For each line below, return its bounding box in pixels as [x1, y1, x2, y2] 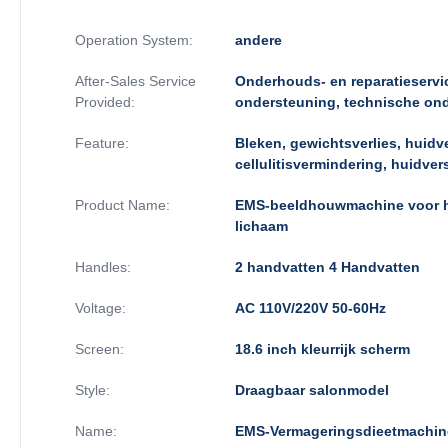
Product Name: [75, 196, 170, 213]
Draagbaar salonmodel [235, 381, 389, 398]
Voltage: [75, 299, 126, 316]
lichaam [235, 217, 288, 234]
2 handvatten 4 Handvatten [235, 258, 420, 275]
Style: [75, 381, 110, 398]
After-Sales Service [75, 72, 196, 89]
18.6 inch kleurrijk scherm [235, 340, 410, 357]
